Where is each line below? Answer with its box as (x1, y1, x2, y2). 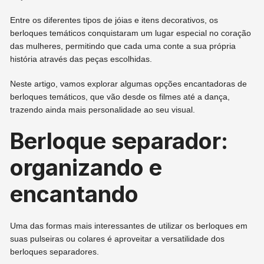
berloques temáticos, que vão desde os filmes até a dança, (10, 92, 230, 102)
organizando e (10, 154, 163, 181)
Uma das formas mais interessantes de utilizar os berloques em (10, 221, 248, 231)
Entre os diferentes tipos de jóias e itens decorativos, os (10, 15, 219, 25)
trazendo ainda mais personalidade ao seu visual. (10, 105, 196, 115)
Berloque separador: (10, 127, 229, 155)
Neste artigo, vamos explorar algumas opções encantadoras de (10, 79, 247, 89)
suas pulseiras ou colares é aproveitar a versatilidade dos (10, 234, 225, 244)
